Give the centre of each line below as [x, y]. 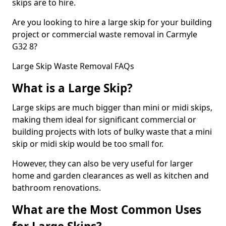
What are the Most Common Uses [107, 209]
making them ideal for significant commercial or [104, 119]
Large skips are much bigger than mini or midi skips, [112, 107]
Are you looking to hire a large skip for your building [112, 22]
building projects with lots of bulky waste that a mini [112, 131]
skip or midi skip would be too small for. [88, 144]
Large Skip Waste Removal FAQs [73, 66]
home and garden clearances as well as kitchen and [110, 175]
